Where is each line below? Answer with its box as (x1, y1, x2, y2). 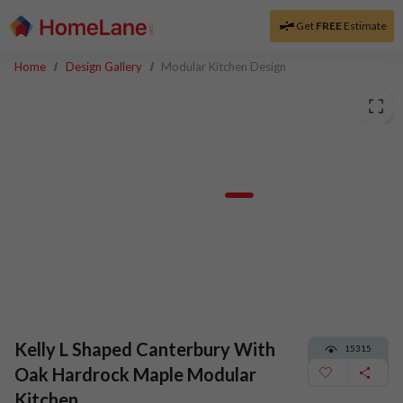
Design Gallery (65, 58, 142, 74)
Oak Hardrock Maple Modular (14, 363, 256, 385)
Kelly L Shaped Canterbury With (14, 338, 275, 360)
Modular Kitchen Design (161, 58, 287, 74)
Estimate (341, 19, 387, 32)
